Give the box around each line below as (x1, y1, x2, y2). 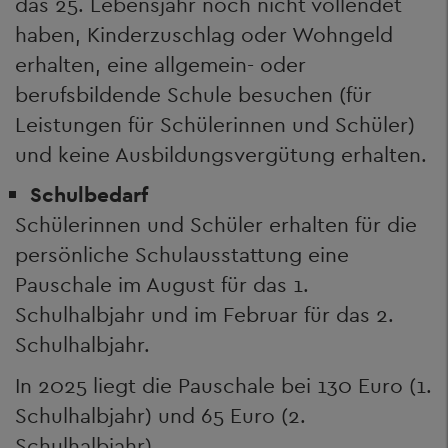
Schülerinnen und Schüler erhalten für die (15, 211, 417, 238)
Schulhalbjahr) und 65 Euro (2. (15, 401, 306, 429)
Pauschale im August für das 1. (15, 271, 309, 298)
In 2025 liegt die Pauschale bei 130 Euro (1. (15, 371, 432, 399)
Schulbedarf (30, 181, 148, 208)
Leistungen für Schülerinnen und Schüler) (15, 110, 415, 138)
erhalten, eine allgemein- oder (15, 50, 306, 78)
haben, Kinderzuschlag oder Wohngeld (15, 20, 393, 48)
